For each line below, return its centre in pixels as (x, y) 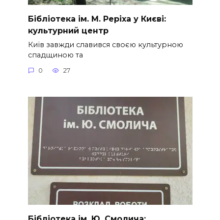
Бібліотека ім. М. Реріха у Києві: (97, 19)
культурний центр (68, 30)
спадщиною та (55, 55)
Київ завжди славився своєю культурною (105, 44)
